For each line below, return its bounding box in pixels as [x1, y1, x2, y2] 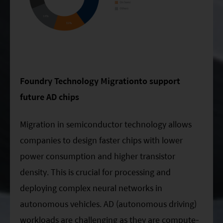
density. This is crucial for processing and [20, 165, 171, 178]
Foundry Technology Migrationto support [20, 75, 180, 88]
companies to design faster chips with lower [20, 133, 183, 146]
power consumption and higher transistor [20, 149, 175, 162]
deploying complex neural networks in [20, 181, 162, 194]
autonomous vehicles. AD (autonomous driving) [20, 197, 197, 210]
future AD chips [20, 91, 79, 104]
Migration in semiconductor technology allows [20, 117, 192, 130]
